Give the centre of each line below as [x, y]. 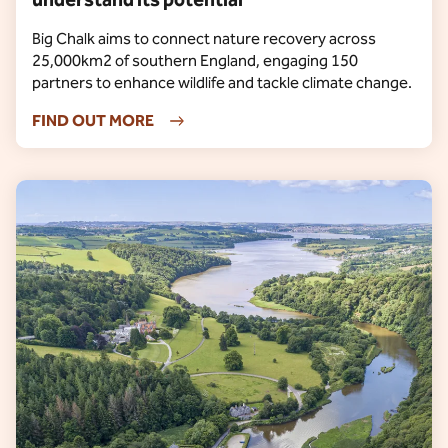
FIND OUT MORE [93, 120]
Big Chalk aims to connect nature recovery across [204, 38]
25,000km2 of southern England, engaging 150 [195, 60]
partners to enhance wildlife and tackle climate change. [222, 82]
